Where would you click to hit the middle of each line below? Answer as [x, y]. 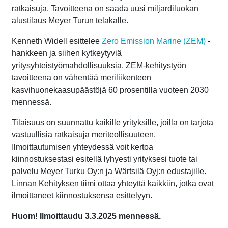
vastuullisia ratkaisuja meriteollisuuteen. [84, 134]
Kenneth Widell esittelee [57, 41]
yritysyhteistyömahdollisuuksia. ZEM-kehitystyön [99, 65]
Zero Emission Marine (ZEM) [154, 41]
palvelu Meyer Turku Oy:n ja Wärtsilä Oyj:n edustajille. [109, 171]
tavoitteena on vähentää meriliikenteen [81, 77]
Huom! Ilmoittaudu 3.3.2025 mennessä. [86, 216]
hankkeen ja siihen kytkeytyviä [67, 53]
